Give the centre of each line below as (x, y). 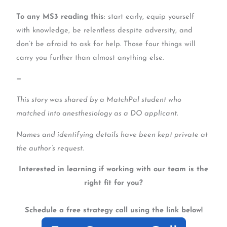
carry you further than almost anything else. (90, 58)
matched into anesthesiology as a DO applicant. (97, 113)
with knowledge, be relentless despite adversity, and (105, 30)
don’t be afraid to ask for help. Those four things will (106, 44)
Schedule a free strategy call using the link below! (113, 211)
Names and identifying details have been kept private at (112, 135)
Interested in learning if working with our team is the (113, 170)
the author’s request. (50, 148)
